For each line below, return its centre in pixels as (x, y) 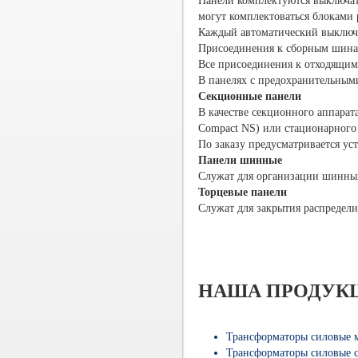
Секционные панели (250, 96)
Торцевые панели (243, 192)
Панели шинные (241, 160)
